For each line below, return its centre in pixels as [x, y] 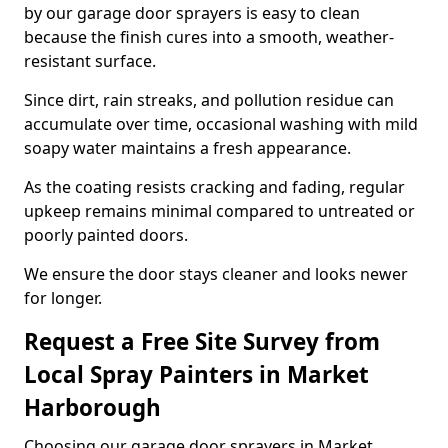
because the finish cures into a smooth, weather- [209, 37]
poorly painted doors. [106, 235]
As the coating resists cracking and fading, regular [214, 187]
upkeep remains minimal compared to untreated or [219, 211]
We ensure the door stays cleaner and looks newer [216, 274]
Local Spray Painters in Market [196, 374]
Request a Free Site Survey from [202, 341]
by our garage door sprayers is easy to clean [192, 13]
